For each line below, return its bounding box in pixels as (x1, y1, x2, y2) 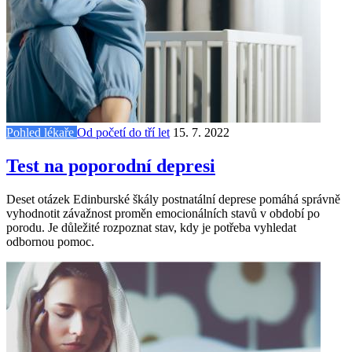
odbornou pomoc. (6, 234, 94, 248)
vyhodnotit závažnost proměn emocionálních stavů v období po (6, 206, 320, 220)
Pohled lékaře (6, 125, 77, 139)
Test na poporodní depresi (6, 155, 215, 176)
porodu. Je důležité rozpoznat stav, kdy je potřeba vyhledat (6, 220, 296, 234)
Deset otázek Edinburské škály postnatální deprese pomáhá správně (6, 192, 340, 206)
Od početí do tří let (77, 125, 170, 139)
